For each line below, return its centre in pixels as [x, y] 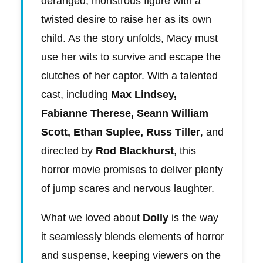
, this [185, 151]
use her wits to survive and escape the [131, 57]
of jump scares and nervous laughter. [128, 189]
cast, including [76, 95]
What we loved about [92, 218]
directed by [68, 151]
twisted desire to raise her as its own [126, 20]
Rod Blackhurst [135, 151]
